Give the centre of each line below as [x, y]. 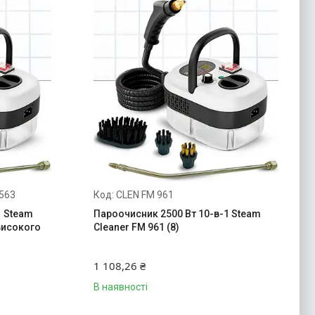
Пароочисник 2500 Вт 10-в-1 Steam [177, 213]
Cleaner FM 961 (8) [136, 227]
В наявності [120, 287]
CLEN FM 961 [144, 194]
